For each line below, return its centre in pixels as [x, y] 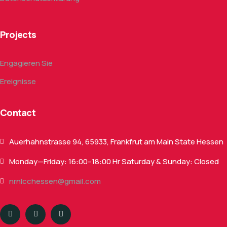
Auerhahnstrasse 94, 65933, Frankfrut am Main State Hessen [116, 141]
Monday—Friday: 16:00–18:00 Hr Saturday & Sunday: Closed [114, 161]
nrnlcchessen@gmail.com [55, 181]
